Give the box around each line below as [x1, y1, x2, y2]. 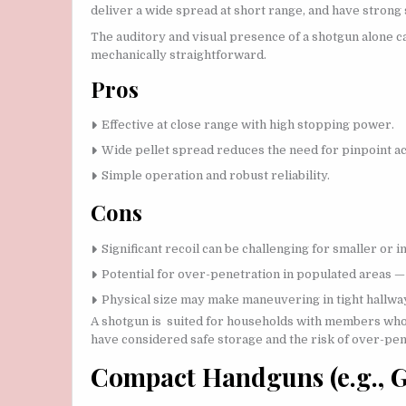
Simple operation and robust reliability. [101, 169, 330, 182]
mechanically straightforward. [91, 48, 266, 63]
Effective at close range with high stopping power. [101, 118, 394, 131]
